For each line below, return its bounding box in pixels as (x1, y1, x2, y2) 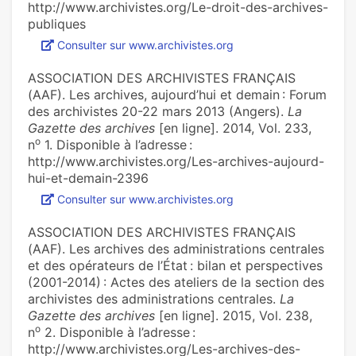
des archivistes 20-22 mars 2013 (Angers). (28, 103, 288, 120)
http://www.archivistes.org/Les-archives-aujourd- (28, 153, 324, 170)
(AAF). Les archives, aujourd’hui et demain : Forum (28, 87, 327, 103)
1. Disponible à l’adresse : (41, 137, 192, 153)
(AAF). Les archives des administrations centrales (28, 241, 324, 257)
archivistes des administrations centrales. (28, 291, 280, 308)
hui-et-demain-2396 (28, 170, 149, 187)
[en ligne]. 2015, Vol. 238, (155, 308, 312, 324)
